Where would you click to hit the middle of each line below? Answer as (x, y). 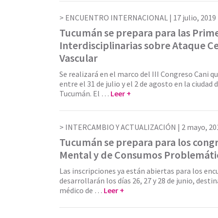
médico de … (82, 190)
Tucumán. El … (85, 93)
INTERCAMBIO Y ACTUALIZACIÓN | (123, 127)
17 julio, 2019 (195, 17)
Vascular (79, 58)
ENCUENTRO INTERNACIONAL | (119, 17)
